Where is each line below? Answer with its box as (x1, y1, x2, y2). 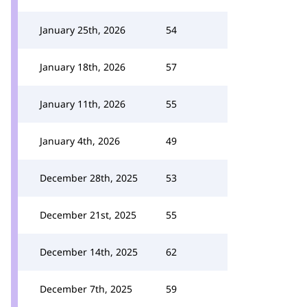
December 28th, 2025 (40, 171, 138, 184)
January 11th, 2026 (40, 97, 125, 110)
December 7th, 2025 (40, 282, 132, 295)
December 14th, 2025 (40, 245, 138, 258)
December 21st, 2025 (40, 208, 136, 221)
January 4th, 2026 (40, 134, 120, 147)
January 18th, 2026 (40, 60, 125, 73)
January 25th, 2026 (40, 23, 125, 36)
